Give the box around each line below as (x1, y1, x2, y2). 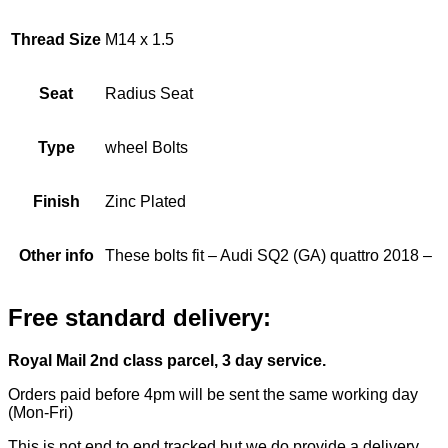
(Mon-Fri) (8, 403, 73, 421)
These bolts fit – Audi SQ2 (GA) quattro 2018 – (105, 246, 432, 264)
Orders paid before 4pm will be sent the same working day (8, 385, 418, 403)
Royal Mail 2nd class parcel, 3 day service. (8, 351, 326, 369)
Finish (32, 192, 80, 210)
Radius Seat (105, 84, 193, 102)
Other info (18, 246, 94, 264)
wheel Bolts (105, 138, 188, 156)
